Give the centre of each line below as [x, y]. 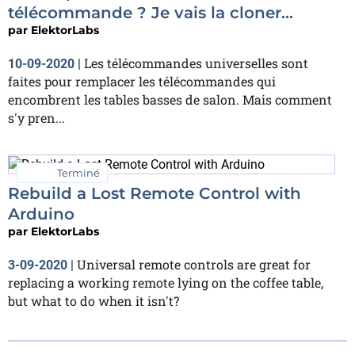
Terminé [78, 172]
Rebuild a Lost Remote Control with [155, 193]
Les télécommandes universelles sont [196, 63]
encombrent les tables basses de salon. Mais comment [170, 99]
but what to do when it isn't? [94, 300]
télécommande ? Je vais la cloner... [151, 12]
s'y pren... [36, 117]
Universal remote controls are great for [194, 264]
